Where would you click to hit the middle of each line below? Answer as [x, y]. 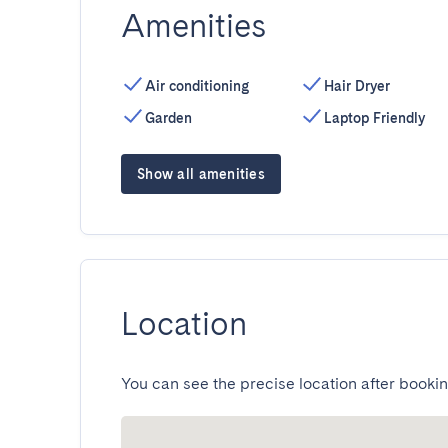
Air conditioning [197, 86]
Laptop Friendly [374, 118]
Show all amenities [201, 174]
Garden [168, 118]
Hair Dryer [356, 86]
